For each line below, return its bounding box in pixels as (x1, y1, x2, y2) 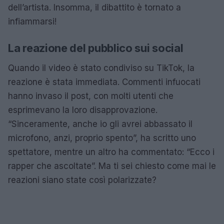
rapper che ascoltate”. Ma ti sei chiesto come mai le (8, 160, 216, 171)
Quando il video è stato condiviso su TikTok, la (8, 62, 194, 73)
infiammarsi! (8, 16, 56, 26)
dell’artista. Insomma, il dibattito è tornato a (8, 2, 181, 12)
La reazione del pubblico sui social (8, 41, 183, 54)
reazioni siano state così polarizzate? (8, 174, 156, 185)
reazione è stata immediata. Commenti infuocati (8, 76, 200, 87)
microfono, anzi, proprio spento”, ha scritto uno (8, 132, 196, 143)
